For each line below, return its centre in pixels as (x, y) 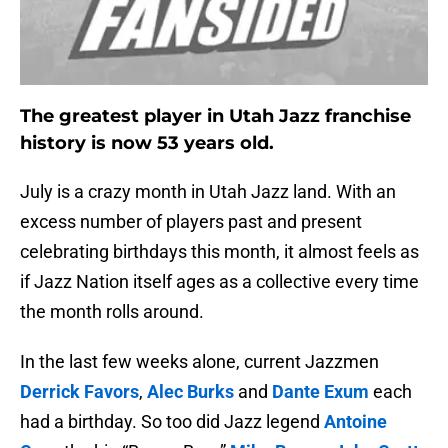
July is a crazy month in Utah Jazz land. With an (208, 192)
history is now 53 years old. (147, 143)
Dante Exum (320, 392)
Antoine (355, 422)
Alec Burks (190, 392)
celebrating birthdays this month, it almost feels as (219, 252)
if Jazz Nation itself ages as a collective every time (219, 282)
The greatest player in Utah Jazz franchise (215, 116)
